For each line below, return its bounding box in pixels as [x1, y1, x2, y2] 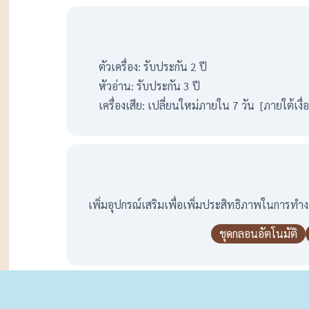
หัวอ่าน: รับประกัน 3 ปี [99, 79, 200, 93]
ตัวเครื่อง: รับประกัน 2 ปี [99, 59, 207, 74]
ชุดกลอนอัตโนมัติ [219, 226, 297, 241]
